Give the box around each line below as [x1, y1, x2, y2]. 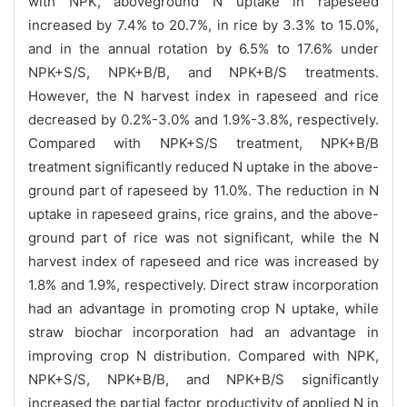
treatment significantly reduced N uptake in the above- [28, 157, 379, 175]
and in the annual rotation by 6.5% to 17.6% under [28, 39, 379, 57]
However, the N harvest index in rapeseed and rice [28, 86, 379, 104]
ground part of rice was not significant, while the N [28, 228, 379, 246]
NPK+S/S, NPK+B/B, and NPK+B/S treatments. [28, 63, 379, 81]
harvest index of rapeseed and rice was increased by [28, 252, 379, 270]
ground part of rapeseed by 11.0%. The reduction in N [28, 181, 379, 199]
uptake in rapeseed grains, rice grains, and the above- [28, 204, 379, 223]
